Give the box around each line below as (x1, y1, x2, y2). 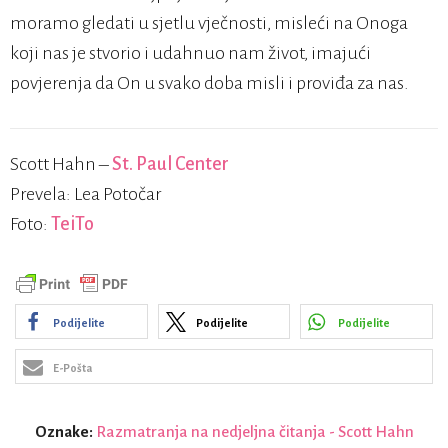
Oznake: (34, 423, 96, 440)
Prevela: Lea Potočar (10, 184, 161, 204)
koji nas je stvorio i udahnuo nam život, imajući (10, 43, 371, 63)
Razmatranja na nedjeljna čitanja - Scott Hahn (95, 423, 414, 440)
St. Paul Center (112, 154, 229, 174)
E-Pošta (53, 362, 92, 374)
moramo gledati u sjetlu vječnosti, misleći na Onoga (10, 13, 408, 33)
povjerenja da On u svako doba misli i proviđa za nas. (10, 73, 409, 93)
